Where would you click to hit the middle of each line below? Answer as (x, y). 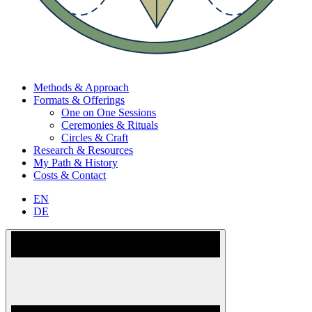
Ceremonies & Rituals (110, 125)
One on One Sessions (109, 112)
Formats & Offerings (79, 100)
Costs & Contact (70, 175)
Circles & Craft (95, 137)
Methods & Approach (81, 87)
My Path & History (76, 162)
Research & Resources (83, 150)
